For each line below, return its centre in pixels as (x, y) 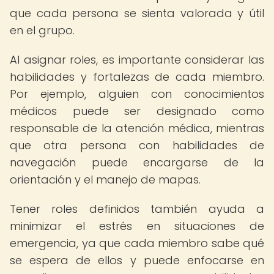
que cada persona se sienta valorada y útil (137, 13)
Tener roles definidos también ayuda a (137, 209)
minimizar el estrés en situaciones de (137, 226)
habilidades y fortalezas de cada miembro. (137, 77)
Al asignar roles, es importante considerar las (137, 60)
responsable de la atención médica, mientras (137, 128)
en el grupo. (42, 30)
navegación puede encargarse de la (137, 162)
